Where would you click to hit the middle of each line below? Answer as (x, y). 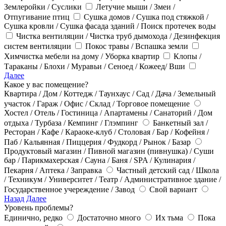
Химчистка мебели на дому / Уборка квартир (83, 56)
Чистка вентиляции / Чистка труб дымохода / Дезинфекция (118, 36)
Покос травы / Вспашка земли (138, 46)
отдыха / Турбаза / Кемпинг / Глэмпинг (72, 123)
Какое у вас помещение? (46, 85)
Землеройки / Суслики (44, 7)
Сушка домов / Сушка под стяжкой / (146, 17)
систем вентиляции (39, 46)
